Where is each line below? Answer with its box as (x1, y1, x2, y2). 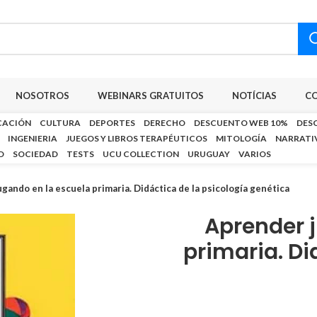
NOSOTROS (16, 89, 69, 101)
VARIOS (238, 149, 271, 159)
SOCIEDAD (13, 149, 58, 159)
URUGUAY (188, 149, 230, 159)
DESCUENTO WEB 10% (194, 117, 288, 128)
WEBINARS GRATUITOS (98, 89, 204, 101)
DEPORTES (89, 117, 135, 128)
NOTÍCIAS (232, 89, 277, 101)
